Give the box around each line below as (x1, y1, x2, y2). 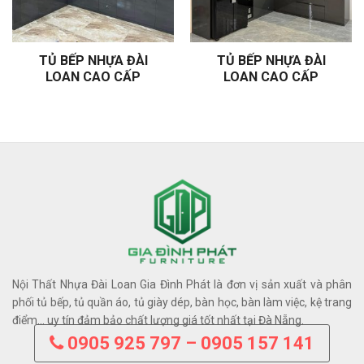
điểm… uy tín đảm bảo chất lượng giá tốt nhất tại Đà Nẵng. (12, 313, 304, 327)
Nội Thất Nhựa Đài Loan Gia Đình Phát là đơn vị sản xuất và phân (12, 277, 352, 291)
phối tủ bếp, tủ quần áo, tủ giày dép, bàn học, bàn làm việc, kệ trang (12, 295, 352, 309)
